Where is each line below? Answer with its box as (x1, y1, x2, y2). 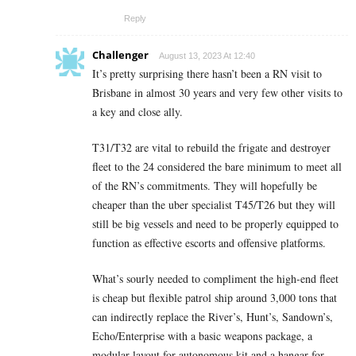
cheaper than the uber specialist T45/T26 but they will (92, 197, 335, 213)
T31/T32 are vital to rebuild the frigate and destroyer (92, 140, 331, 156)
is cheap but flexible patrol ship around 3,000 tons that (92, 290, 337, 306)
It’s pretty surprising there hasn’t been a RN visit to (92, 66, 322, 82)
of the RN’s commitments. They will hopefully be (92, 178, 317, 194)
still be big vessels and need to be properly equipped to (92, 216, 339, 232)
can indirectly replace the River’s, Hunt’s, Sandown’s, (92, 309, 333, 325)
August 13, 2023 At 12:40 (159, 51, 255, 61)
